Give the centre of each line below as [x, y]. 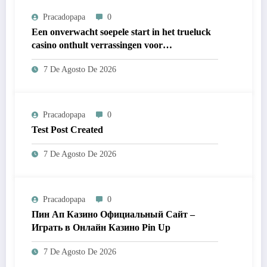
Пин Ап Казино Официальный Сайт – [113, 215]
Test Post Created [67, 130]
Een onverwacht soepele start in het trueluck [121, 32]
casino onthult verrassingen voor [97, 45]
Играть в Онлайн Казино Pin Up [101, 228]
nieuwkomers [59, 58]
